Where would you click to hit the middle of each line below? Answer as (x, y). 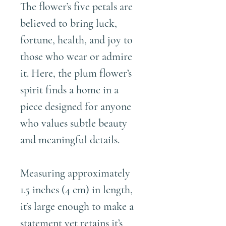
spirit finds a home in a (69, 90)
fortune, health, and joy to (76, 40)
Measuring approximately (75, 173)
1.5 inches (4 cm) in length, (76, 190)
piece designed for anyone (76, 107)
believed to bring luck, (69, 23)
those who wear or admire (76, 57)
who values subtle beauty (74, 123)
